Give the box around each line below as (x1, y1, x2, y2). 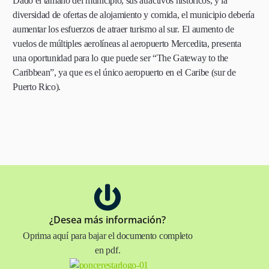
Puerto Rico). (13, 82, 61, 92)
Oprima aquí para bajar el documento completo (23, 231, 193, 241)
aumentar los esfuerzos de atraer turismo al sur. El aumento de (13, 24, 234, 34)
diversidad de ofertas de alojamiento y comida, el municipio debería (13, 10, 255, 20)
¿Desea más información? (49, 213, 166, 226)
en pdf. (95, 245, 121, 255)
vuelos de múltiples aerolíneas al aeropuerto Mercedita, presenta (13, 38, 241, 49)
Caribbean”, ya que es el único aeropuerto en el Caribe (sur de (13, 67, 236, 77)
